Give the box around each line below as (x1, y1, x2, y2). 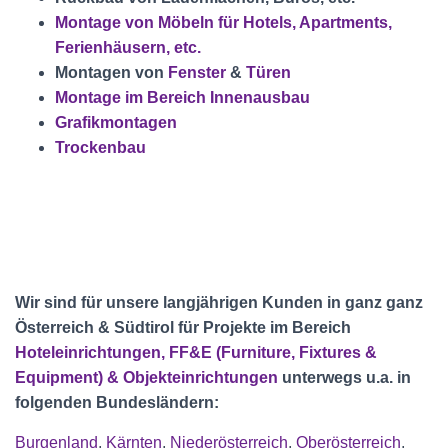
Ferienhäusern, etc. (55, 39, 201, 56)
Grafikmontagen (55, 114, 177, 131)
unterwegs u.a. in (278, 369, 411, 386)
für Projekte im (174, 319, 292, 336)
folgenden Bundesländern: (15, 394, 219, 411)
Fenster (168, 64, 226, 81)
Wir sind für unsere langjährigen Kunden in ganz (15, 294, 386, 311)
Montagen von (55, 64, 168, 81)
